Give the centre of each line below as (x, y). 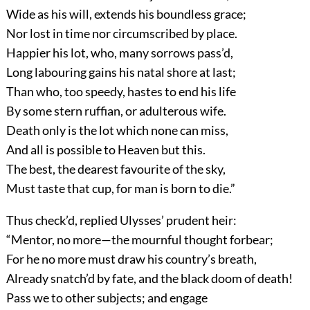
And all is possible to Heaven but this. (106, 150)
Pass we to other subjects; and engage (107, 298)
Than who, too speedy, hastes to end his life (121, 92)
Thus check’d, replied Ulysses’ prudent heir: (121, 220)
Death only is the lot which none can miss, (117, 130)
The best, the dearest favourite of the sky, (116, 169)
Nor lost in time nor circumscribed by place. (121, 34)
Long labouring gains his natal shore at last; (121, 72)
